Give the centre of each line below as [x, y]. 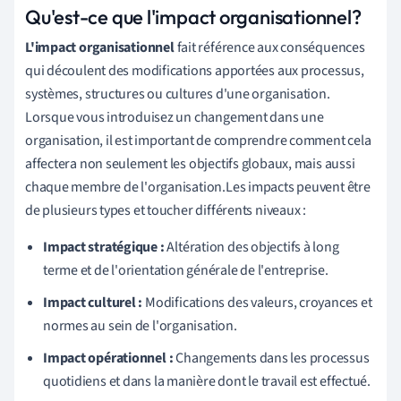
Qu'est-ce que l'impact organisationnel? [193, 17]
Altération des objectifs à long [252, 247]
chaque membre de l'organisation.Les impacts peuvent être [198, 187]
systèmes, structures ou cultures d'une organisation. [178, 94]
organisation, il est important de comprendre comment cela [198, 140]
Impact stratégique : [104, 247]
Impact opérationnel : [108, 358]
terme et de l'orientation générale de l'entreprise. [186, 270]
